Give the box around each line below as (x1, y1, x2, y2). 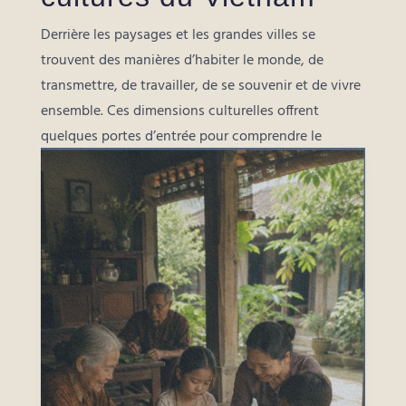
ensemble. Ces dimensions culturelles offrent (40, 100, 319, 124)
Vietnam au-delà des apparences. (40, 150, 247, 175)
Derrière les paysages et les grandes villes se (40, 24, 315, 48)
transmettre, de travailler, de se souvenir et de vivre (40, 74, 361, 99)
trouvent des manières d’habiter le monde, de (40, 49, 324, 73)
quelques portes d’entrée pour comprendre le (40, 125, 322, 150)
